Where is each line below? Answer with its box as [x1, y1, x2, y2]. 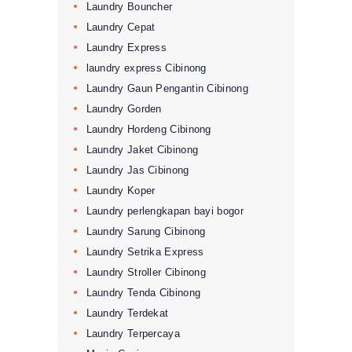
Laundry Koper [86, 184, 156, 196]
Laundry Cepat [86, 20, 156, 33]
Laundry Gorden [86, 102, 162, 115]
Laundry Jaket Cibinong [86, 143, 199, 156]
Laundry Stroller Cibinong [86, 266, 207, 278]
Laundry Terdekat [86, 306, 169, 319]
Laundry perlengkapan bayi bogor [86, 204, 244, 217]
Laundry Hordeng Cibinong [86, 123, 211, 135]
